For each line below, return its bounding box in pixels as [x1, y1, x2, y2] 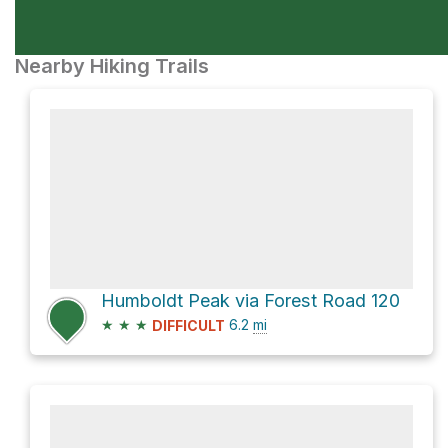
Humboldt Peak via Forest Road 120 [101, 290, 400, 311]
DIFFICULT [152, 317, 225, 335]
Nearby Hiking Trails [15, 54, 209, 78]
